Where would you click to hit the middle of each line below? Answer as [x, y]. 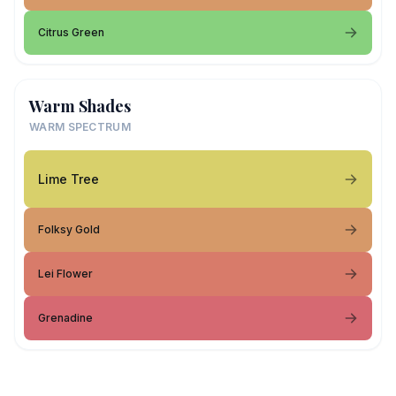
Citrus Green [71, 32]
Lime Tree [69, 179]
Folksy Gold [69, 229]
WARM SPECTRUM [80, 127]
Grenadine [65, 318]
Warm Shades [80, 106]
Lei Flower [65, 274]
